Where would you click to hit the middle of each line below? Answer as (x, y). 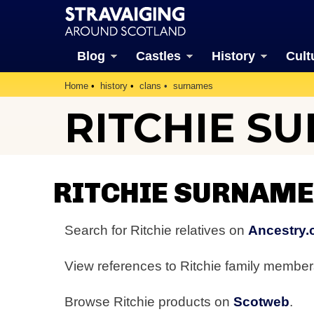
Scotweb (261, 302)
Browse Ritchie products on (149, 302)
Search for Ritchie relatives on (156, 230)
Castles (158, 56)
